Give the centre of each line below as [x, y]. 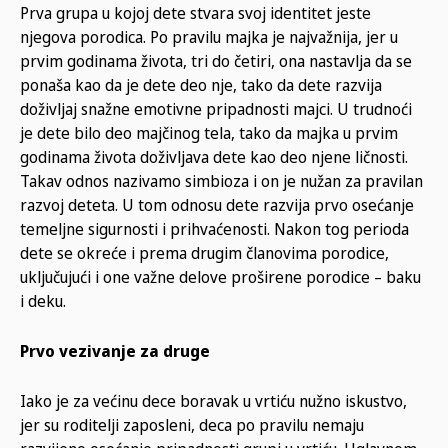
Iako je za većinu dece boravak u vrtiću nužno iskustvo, [213, 400]
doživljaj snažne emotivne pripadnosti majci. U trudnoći [216, 108]
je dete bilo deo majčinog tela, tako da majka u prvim [209, 132]
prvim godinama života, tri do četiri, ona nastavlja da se [216, 60]
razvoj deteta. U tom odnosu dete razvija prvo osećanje [217, 204]
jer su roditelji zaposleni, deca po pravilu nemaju [192, 424]
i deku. [43, 300]
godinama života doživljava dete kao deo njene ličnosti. [214, 156]
